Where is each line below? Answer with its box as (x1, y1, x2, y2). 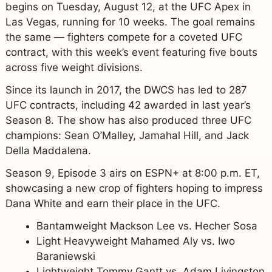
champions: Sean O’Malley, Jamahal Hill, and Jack (5, 129, 249, 141)
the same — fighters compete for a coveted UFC (5, 30, 242, 43)
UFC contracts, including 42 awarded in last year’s (5, 98, 251, 111)
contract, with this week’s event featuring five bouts (5, 46, 257, 58)
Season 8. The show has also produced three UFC (5, 114, 251, 126)
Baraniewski (36, 250, 95, 262)
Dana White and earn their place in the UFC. (5, 197, 220, 209)
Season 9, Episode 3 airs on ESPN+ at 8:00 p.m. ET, (5, 166, 260, 179)
